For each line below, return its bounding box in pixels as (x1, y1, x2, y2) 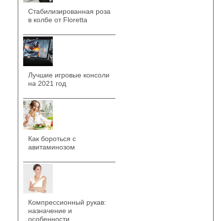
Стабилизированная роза (28, 7, 110, 15)
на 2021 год (28, 79, 66, 87)
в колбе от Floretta (28, 16, 87, 24)
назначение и (28, 207, 72, 215)
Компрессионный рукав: (28, 198, 106, 206)
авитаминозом (28, 143, 75, 151)
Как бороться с (28, 135, 76, 143)
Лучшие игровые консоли (28, 71, 110, 79)
